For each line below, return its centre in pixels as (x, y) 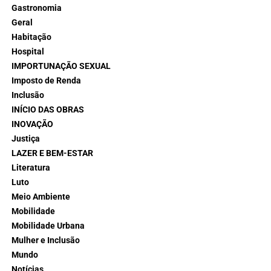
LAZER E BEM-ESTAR (52, 153)
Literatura (31, 168)
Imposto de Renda (46, 80)
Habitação (31, 37)
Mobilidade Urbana (48, 226)
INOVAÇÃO (32, 124)
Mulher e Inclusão (45, 240)
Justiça (25, 139)
